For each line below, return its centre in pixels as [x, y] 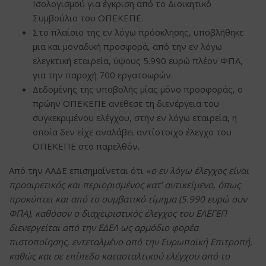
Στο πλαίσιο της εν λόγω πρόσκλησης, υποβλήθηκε [138, 32]
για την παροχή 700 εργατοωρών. [103, 75]
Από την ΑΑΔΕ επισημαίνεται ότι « [80, 170]
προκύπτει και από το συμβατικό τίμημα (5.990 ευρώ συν [128, 199]
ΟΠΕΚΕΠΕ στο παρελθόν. [86, 146]
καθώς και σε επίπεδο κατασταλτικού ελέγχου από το [119, 256]
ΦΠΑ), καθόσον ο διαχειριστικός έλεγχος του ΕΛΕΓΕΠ [118, 213]
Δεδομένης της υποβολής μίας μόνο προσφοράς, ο [138, 89]
